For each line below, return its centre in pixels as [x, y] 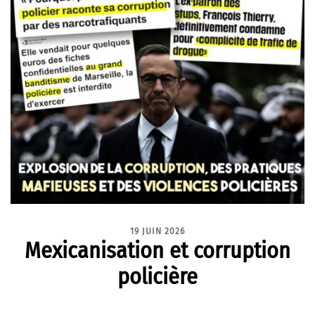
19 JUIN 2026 [157, 231]
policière [157, 276]
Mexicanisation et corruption [157, 250]
